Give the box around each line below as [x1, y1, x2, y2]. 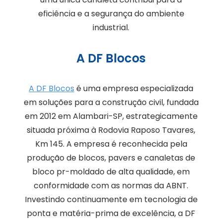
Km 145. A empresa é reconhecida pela [35, 138, 187, 150]
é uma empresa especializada [74, 83, 193, 95]
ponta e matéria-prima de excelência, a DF [27, 208, 195, 220]
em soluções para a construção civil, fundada [23, 97, 199, 109]
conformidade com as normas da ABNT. [34, 180, 188, 192]
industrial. [93, 22, 129, 34]
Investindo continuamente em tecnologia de [24, 194, 198, 206]
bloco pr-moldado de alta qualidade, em [32, 166, 190, 178]
